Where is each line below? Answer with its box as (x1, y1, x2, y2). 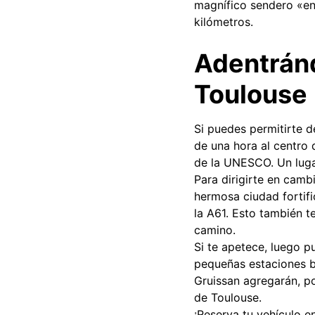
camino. (194, 223, 236, 237)
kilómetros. (194, 15, 253, 29)
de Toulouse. (194, 290, 262, 304)
